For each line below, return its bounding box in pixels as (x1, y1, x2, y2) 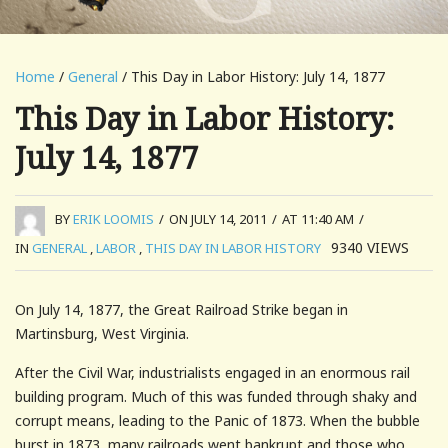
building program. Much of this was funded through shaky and (15, 386, 417, 406)
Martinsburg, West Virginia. (15, 323, 189, 343)
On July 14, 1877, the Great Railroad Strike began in (15, 299, 348, 319)
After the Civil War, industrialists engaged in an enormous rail (15, 362, 410, 382)
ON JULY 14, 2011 (169, 210, 267, 229)
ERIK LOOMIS (73, 210, 154, 229)
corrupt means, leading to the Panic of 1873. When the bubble (15, 410, 420, 430)
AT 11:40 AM (282, 210, 354, 229)
